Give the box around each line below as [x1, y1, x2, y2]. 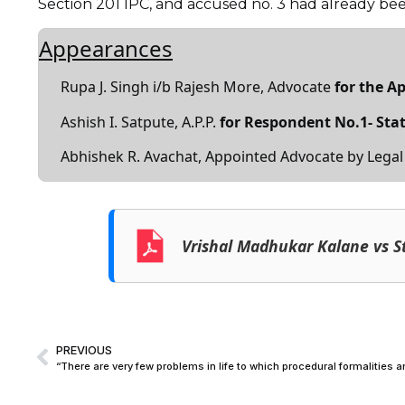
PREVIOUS [56, 343, 112, 357]
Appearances [39, 33, 173, 64]
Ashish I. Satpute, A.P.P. [61, 111, 220, 132]
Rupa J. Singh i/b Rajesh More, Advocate [61, 77, 334, 98]
